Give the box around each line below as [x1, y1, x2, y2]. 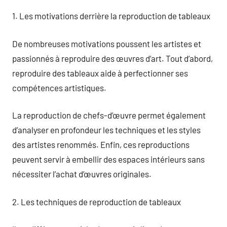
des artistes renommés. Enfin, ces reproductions [12, 139, 190, 149]
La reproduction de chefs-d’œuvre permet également [12, 110, 206, 120]
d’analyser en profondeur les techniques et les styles [12, 125, 201, 135]
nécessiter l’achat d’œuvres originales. [12, 169, 152, 179]
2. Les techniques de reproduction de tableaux [12, 196, 181, 207]
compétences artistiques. [12, 82, 106, 93]
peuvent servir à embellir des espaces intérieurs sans [12, 154, 205, 164]
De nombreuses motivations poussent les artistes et [12, 38, 201, 49]
